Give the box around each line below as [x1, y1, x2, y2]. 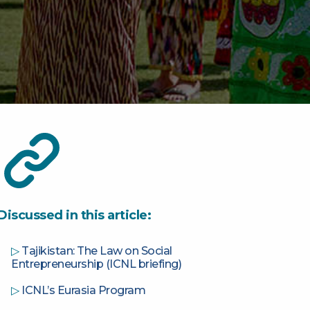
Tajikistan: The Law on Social [21, 244, 172, 257]
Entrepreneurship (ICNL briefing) [11, 257, 181, 271]
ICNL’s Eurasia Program [21, 283, 145, 297]
